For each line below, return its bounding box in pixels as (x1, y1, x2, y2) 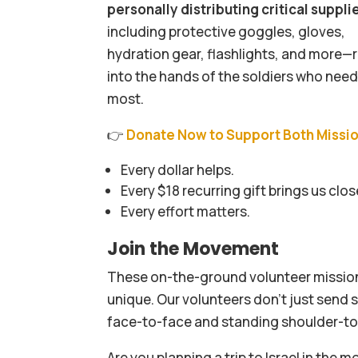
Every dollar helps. (121, 160, 235, 179)
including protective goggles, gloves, (107, 22, 346, 41)
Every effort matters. (121, 201, 251, 221)
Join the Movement (107, 236, 280, 261)
